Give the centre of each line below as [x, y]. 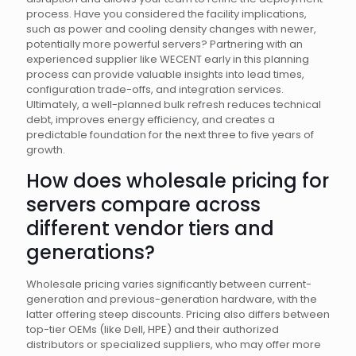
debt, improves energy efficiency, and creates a [151, 120]
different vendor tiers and [150, 228]
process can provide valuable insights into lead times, [165, 74]
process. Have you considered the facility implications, [166, 14]
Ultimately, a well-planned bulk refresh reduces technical [174, 104]
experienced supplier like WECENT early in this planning [168, 59]
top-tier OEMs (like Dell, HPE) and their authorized [153, 329]
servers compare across [143, 205]
